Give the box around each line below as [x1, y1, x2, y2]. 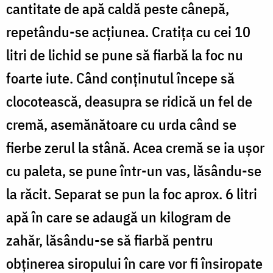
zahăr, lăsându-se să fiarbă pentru [6, 230, 213, 250]
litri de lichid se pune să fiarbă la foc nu [6, 44, 243, 65]
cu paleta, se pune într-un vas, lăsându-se [6, 160, 261, 180]
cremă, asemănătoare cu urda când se [6, 114, 236, 134]
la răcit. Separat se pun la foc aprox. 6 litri [6, 183, 257, 204]
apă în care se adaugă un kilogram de [6, 207, 231, 227]
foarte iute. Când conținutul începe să [6, 68, 235, 88]
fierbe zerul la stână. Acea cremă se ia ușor [6, 137, 264, 157]
